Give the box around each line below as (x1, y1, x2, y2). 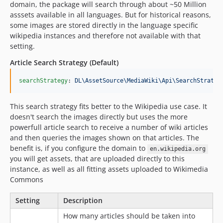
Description (63, 196, 103, 206)
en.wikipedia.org (149, 145, 206, 153)
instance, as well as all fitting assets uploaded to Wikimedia (10, 164, 208, 174)
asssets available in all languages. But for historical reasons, (10, 10, 211, 20)
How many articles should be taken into (63, 211, 195, 221)
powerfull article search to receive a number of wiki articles (10, 122, 208, 132)
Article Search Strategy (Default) (10, 58, 118, 68)
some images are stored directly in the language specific (10, 20, 198, 30)
